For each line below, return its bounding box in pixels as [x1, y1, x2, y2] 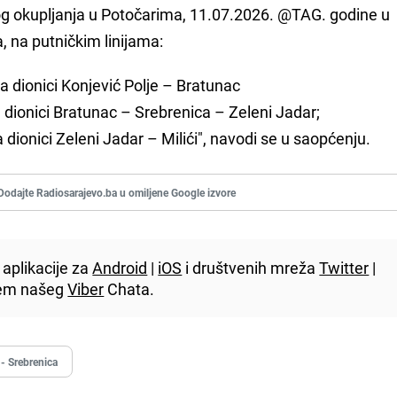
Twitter [319, 256, 370, 278]
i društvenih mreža [182, 256, 320, 278]
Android [92, 256, 148, 278]
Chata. [104, 277, 155, 300]
